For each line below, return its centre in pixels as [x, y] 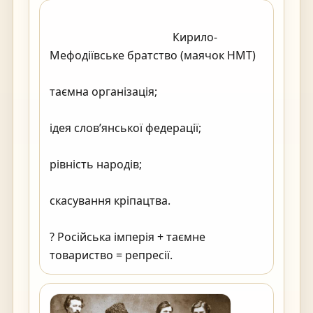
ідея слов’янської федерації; [125, 128]
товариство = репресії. [228, 255]
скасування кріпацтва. [110, 201]
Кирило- [111, 37]
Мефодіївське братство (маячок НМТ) [153, 55]
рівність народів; [96, 164]
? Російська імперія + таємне [128, 237]
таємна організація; [103, 92]
